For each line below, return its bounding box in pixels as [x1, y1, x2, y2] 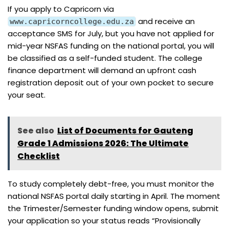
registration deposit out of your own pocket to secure [8, 77, 214, 88]
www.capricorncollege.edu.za [10, 16, 134, 26]
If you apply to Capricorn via [8, 3, 114, 14]
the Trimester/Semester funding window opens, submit [8, 202, 219, 214]
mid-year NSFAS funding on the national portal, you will [8, 40, 214, 51]
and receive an [136, 15, 195, 27]
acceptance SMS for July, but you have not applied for [8, 28, 214, 39]
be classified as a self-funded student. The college [8, 52, 202, 63]
